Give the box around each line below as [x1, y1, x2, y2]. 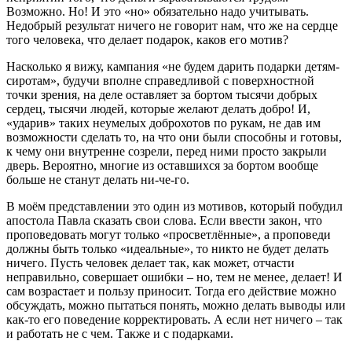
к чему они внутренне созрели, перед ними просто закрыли [6, 145, 327, 159]
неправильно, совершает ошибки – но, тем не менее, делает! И [6, 270, 343, 284]
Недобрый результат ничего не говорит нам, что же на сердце [6, 19, 338, 33]
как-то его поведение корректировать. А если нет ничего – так [6, 313, 343, 327]
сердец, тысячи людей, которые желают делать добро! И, [6, 102, 310, 116]
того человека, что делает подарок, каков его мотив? [6, 33, 288, 47]
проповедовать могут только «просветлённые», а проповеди [6, 228, 331, 242]
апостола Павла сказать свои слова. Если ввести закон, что [6, 214, 322, 228]
